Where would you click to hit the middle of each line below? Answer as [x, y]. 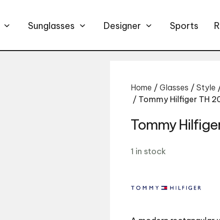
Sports [184, 26]
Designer [122, 26]
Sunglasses [51, 26]
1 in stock [148, 151]
